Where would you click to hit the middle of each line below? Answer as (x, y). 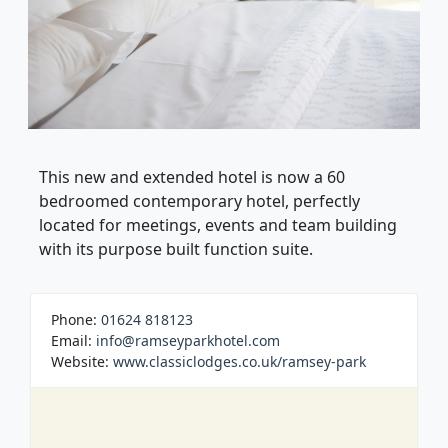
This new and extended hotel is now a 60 (192, 177)
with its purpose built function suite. (176, 249)
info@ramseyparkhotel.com (188, 341)
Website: (82, 362)
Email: (73, 341)
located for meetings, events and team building (218, 225)
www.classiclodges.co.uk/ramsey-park (239, 362)
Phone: (76, 320)
